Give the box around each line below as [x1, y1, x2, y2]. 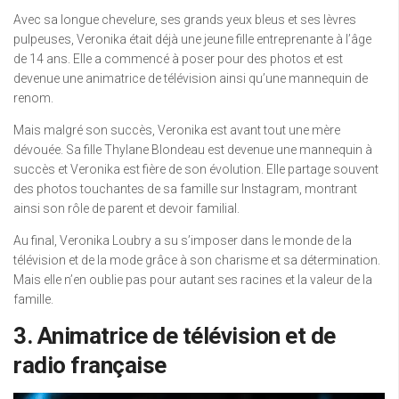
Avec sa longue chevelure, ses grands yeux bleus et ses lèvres [13, 12, 356, 28]
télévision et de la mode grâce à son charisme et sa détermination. [13, 253, 380, 268]
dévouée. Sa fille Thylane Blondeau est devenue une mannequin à [13, 142, 372, 158]
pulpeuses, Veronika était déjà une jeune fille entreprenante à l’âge [13, 32, 371, 47]
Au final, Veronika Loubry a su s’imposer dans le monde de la [13, 233, 352, 248]
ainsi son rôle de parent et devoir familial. [13, 201, 240, 216]
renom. [13, 91, 53, 106]
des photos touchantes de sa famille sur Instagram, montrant [13, 182, 357, 197]
